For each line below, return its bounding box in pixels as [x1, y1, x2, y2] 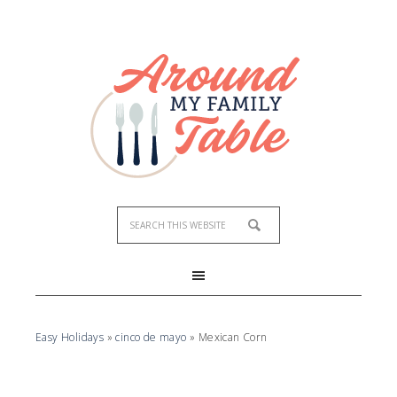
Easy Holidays [35, 330, 105, 345]
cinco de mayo [115, 330, 187, 345]
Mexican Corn [198, 330, 268, 345]
